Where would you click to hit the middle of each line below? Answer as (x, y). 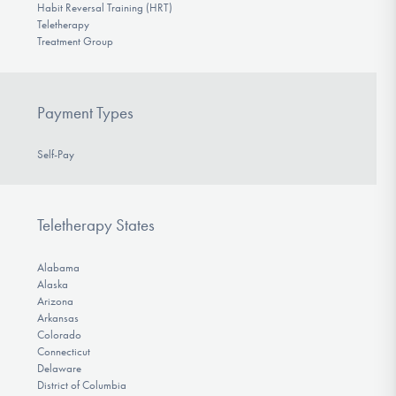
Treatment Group (75, 42)
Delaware (59, 368)
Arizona (55, 301)
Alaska (52, 284)
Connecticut (63, 351)
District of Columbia (81, 385)
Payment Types (85, 112)
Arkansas (57, 317)
